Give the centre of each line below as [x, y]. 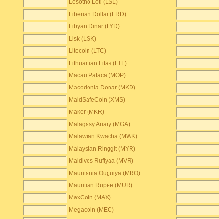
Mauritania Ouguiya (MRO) [105, 173]
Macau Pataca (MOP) [98, 75]
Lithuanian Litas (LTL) [98, 63]
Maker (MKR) [87, 112]
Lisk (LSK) [83, 39]
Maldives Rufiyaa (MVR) [101, 161]
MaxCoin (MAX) [90, 197]
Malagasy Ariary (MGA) [100, 124]
